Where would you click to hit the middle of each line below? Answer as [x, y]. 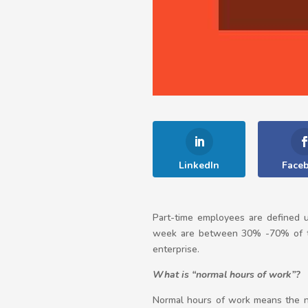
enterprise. [176, 249]
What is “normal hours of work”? [226, 275]
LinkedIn [199, 165]
